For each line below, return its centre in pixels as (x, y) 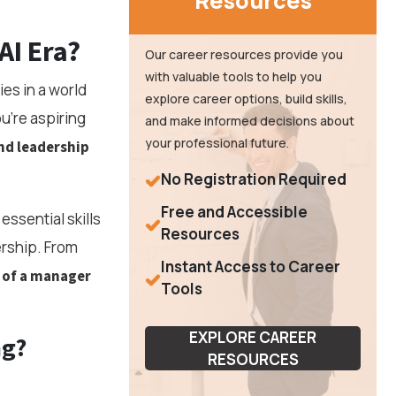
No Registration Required (254, 179)
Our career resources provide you (244, 54)
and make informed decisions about (250, 121)
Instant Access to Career (251, 267)
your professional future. (217, 143)
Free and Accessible (234, 212)
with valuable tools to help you (233, 76)
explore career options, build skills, (246, 99)
